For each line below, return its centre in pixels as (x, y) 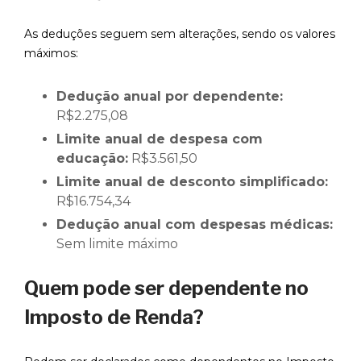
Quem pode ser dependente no (166, 288)
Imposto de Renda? (114, 317)
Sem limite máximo (117, 244)
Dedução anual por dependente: (170, 97)
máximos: (51, 54)
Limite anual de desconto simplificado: (192, 182)
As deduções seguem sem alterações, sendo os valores (180, 34)
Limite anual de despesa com (160, 139)
